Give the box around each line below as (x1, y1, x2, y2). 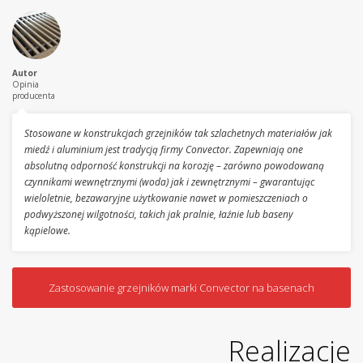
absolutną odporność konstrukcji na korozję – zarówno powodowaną (24, 159, 324, 173)
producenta (12, 90, 55, 102)
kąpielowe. (24, 224, 70, 238)
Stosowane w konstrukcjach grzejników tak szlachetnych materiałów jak (24, 126, 332, 141)
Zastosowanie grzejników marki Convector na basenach (49, 280, 314, 296)
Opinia (12, 79, 39, 91)
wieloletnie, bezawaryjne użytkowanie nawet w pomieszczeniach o (24, 191, 308, 206)
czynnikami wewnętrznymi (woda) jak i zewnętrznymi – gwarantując (24, 175, 314, 190)
